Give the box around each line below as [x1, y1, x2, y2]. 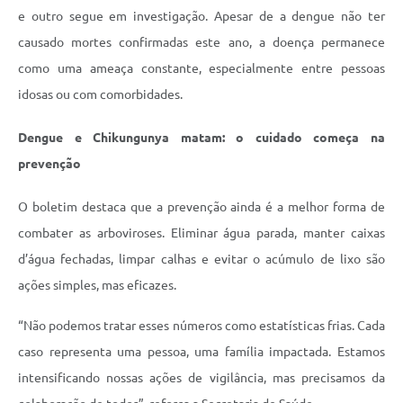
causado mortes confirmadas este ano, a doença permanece [18, 35, 385, 50]
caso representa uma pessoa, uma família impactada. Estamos [18, 344, 385, 359]
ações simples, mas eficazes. [18, 277, 176, 292]
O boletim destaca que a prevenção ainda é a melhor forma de [18, 199, 385, 214]
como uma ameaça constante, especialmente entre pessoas [18, 61, 385, 76]
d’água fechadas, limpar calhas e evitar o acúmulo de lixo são [18, 251, 385, 266]
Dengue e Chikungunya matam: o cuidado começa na [18, 130, 385, 146]
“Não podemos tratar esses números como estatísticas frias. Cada [18, 318, 385, 333]
